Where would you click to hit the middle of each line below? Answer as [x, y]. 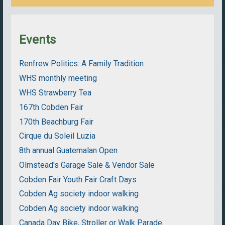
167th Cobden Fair [51, 107]
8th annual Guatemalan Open [69, 151]
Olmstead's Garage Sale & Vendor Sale [87, 165]
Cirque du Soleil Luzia [58, 136]
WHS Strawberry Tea [55, 92]
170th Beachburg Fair [57, 122]
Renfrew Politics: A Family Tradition [82, 64]
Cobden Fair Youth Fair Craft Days [78, 179]
